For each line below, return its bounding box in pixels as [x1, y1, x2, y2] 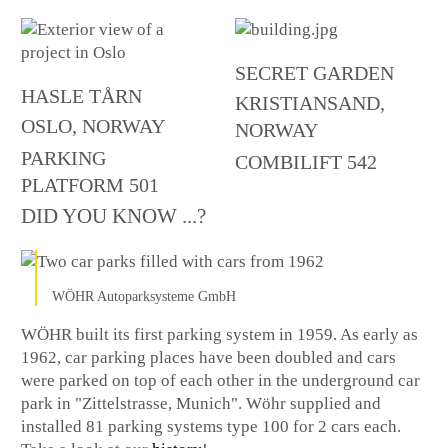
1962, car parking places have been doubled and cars [21, 348, 397, 368]
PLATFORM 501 [21, 175, 160, 197]
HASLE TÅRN [21, 86, 143, 108]
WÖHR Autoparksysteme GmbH [52, 289, 237, 305]
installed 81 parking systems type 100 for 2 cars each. [21, 417, 402, 437]
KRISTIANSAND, [234, 93, 385, 115]
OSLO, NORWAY [21, 116, 166, 138]
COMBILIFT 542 [234, 152, 377, 174]
